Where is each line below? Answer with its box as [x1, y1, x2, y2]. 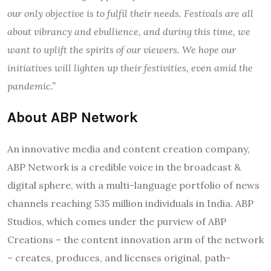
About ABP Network [7, 109, 138, 126]
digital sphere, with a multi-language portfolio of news [7, 179, 260, 192]
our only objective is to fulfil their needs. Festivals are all [7, 7, 253, 20]
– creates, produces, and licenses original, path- [7, 252, 230, 264]
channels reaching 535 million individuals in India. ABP [7, 197, 253, 210]
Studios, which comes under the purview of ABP [7, 215, 226, 228]
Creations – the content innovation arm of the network [7, 233, 264, 246]
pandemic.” [7, 80, 56, 93]
